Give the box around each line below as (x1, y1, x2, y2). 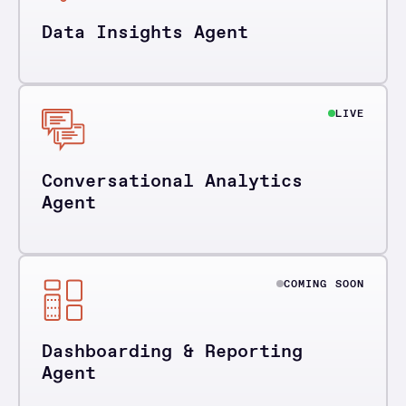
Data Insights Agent (42, 20, 248, 44)
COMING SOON (283, 276, 364, 292)
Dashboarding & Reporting (42, 339, 303, 363)
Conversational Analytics (42, 169, 303, 193)
